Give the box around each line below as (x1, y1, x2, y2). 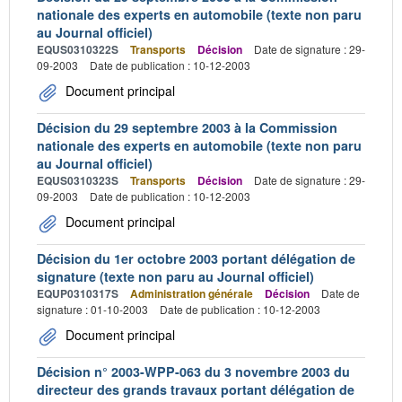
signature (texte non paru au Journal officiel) (37, 267, 314, 285)
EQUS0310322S (37, 41, 118, 57)
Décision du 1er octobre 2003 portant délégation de (37, 249, 355, 267)
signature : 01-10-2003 (37, 301, 148, 317)
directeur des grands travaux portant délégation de (37, 380, 354, 398)
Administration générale (130, 285, 253, 301)
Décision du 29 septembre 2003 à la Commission (37, 118, 337, 136)
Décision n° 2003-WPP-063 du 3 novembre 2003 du (37, 363, 350, 380)
